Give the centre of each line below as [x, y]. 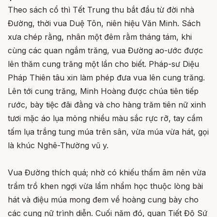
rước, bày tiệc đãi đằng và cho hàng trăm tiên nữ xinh [107, 104]
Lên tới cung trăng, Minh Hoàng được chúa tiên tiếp [103, 91]
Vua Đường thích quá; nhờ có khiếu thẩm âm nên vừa [107, 172]
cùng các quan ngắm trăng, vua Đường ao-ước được [105, 50]
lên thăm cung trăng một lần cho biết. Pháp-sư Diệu [103, 64]
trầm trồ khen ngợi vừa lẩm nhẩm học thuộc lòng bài [105, 186]
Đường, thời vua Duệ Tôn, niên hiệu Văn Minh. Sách [104, 23]
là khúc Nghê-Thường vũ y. [58, 145]
